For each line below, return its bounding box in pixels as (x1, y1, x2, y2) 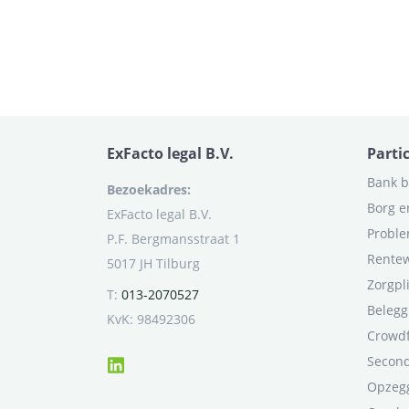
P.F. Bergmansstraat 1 (107, 229, 240, 247)
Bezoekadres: (107, 180, 191, 198)
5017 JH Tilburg (107, 254, 200, 272)
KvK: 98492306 (107, 309, 195, 328)
